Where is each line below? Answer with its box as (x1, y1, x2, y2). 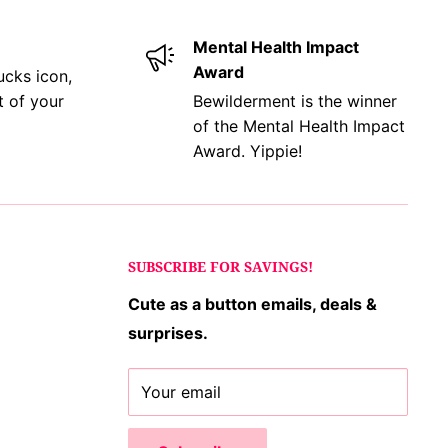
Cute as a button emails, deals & (128, 293, 377, 314)
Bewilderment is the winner (192, 91, 397, 111)
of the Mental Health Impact (192, 116, 405, 136)
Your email (141, 381, 221, 402)
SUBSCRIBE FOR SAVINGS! (128, 257, 313, 276)
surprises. (128, 322, 208, 343)
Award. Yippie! (192, 141, 302, 161)
